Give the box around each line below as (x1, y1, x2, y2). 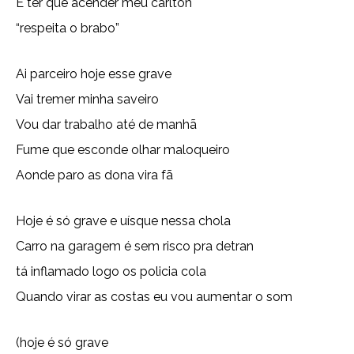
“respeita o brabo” (16, 21, 119, 36)
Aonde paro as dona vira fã (16, 168, 173, 183)
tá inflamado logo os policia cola (16, 264, 206, 279)
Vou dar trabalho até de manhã (16, 117, 197, 132)
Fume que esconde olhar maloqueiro (16, 142, 230, 157)
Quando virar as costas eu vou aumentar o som (16, 289, 292, 304)
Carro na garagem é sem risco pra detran (16, 239, 254, 254)
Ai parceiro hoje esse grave (16, 66, 171, 81)
